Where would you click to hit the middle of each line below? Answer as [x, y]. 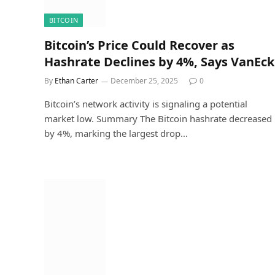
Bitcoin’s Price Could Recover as [139, 45]
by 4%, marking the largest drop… [116, 133]
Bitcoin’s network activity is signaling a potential [146, 103]
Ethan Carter [76, 80]
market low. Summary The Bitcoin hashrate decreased [158, 118]
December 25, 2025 [144, 80]
